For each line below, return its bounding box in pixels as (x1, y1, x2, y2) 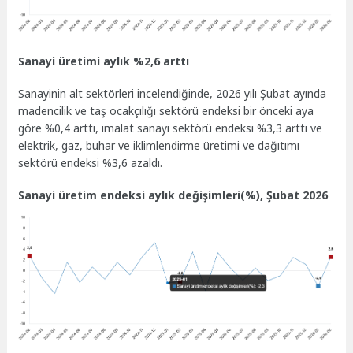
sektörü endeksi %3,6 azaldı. (18, 154, 163, 170)
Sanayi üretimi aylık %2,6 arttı (18, 54, 190, 69)
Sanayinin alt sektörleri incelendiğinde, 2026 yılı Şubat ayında (18, 85, 327, 101)
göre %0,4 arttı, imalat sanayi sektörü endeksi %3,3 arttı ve (18, 120, 323, 136)
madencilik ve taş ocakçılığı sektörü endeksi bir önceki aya (18, 102, 314, 118)
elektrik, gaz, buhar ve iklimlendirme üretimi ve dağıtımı (18, 137, 300, 153)
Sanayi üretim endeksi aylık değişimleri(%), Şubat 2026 (18, 187, 329, 203)
